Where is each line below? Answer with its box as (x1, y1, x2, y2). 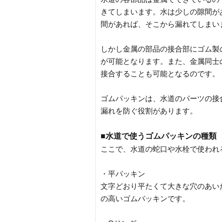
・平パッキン (101, 169, 145, 178)
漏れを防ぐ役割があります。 (101, 107, 197, 115)
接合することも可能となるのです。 (101, 69, 220, 78)
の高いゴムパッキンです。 (101, 194, 190, 203)
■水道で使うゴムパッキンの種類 (101, 131, 217, 141)
